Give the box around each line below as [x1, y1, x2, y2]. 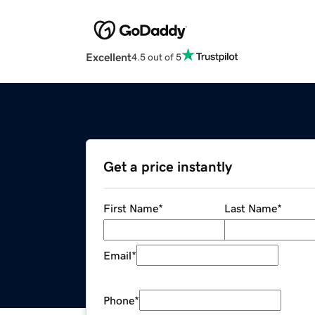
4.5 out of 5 [131, 51, 181, 62]
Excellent [86, 51, 131, 63]
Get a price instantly [103, 160, 232, 174]
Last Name [224, 202, 277, 214]
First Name [103, 202, 158, 214]
